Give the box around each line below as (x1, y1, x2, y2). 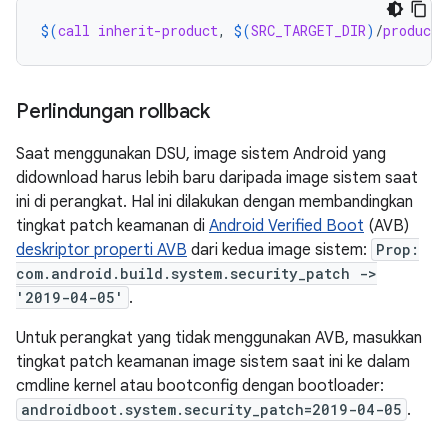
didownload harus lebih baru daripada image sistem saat (16, 168, 418, 188)
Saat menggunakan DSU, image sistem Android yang (16, 144, 386, 164)
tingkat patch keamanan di (16, 216, 209, 236)
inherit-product (98, 21, 218, 40)
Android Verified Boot (209, 216, 364, 236)
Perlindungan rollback (16, 99, 210, 124)
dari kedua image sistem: (187, 240, 371, 260)
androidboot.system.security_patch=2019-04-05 (21, 400, 402, 419)
